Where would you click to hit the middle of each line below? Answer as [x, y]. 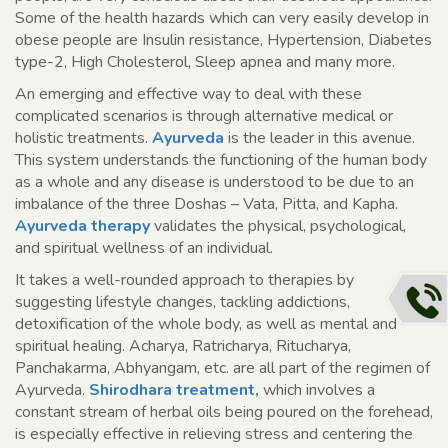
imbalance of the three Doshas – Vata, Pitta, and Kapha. [206, 204]
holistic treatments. [83, 138]
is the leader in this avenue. [319, 138]
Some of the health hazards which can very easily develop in [222, 18]
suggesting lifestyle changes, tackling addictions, [182, 302]
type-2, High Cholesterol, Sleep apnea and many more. [207, 62]
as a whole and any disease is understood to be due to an [214, 182]
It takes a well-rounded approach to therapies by [184, 280]
